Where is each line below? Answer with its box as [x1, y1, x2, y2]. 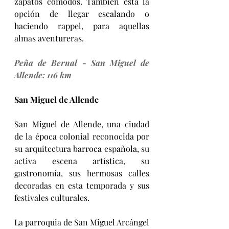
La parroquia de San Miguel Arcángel [14, 216, 149, 227]
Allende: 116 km [14, 69, 72, 80]
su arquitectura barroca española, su [14, 143, 149, 154]
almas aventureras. [14, 32, 84, 43]
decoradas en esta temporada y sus [14, 179, 149, 191]
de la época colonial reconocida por [14, 130, 149, 142]
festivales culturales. [14, 192, 91, 203]
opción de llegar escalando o [14, 8, 149, 19]
